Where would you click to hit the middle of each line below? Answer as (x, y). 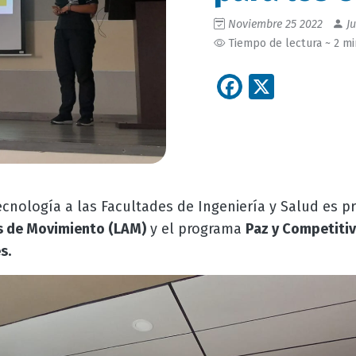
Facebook (296, 85)
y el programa (195, 229)
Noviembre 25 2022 (275, 25)
